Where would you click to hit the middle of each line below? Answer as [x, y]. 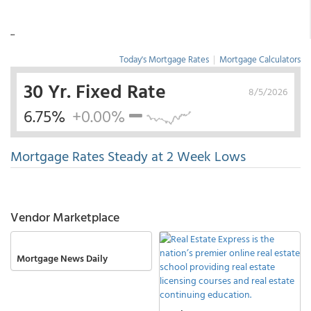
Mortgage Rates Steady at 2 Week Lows [128, 155]
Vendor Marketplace [65, 217]
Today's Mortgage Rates [164, 59]
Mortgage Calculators [260, 59]
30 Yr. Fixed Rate [95, 90]
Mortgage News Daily [62, 258]
